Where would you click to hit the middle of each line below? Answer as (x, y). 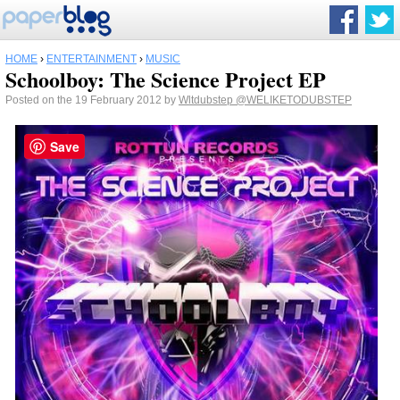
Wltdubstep (207, 100)
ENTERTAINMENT (92, 59)
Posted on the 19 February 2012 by (92, 100)
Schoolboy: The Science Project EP (166, 79)
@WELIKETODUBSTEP (294, 100)
